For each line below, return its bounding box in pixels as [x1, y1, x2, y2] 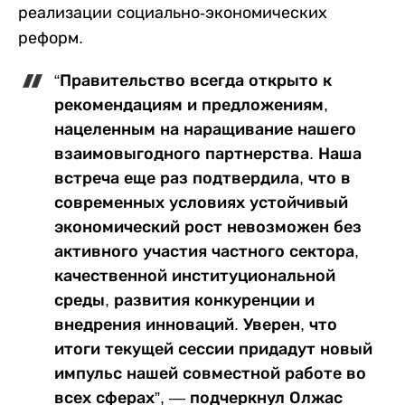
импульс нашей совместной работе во [54, 364, 366, 383]
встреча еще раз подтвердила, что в [54, 169, 351, 188]
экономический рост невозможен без [54, 218, 362, 237]
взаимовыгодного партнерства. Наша [54, 145, 362, 164]
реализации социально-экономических [18, 4, 327, 23]
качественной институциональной [54, 267, 335, 286]
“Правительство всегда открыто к [54, 71, 332, 90]
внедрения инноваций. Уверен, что [54, 316, 337, 334]
